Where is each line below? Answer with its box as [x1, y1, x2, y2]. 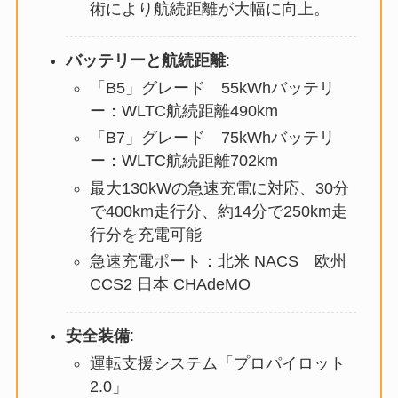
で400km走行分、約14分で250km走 [89, 202, 347, 220]
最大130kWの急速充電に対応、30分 [89, 179, 349, 197]
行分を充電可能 [89, 225, 202, 243]
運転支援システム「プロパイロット [89, 354, 346, 372]
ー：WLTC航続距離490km [89, 101, 278, 120]
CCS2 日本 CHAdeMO [89, 275, 251, 294]
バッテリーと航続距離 [65, 52, 226, 70]
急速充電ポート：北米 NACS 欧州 [89, 252, 346, 271]
